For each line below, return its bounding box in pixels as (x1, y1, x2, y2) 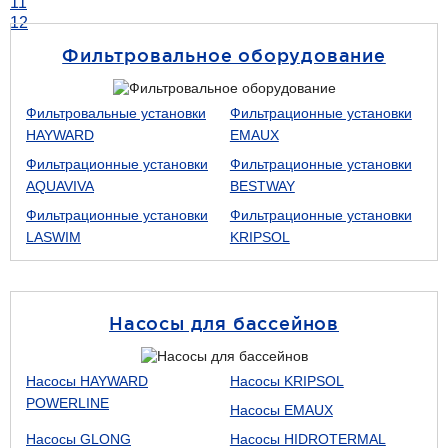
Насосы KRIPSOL (229, 373, 344, 389)
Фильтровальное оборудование (62, 45, 386, 65)
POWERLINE (26, 395, 109, 411)
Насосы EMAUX (229, 402, 333, 418)
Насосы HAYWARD (26, 373, 148, 389)
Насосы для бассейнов (109, 313, 339, 333)
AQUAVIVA (26, 178, 94, 194)
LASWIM (26, 229, 81, 245)
